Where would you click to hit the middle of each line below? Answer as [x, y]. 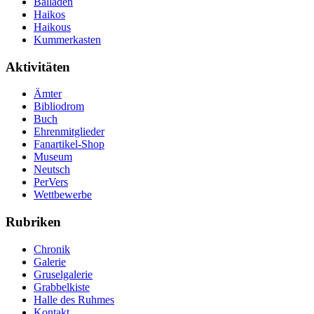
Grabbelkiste [62, 287]
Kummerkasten [67, 39]
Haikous [52, 27]
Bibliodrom [59, 107]
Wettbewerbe [63, 195]
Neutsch [52, 170]
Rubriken [33, 221]
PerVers [51, 182]
